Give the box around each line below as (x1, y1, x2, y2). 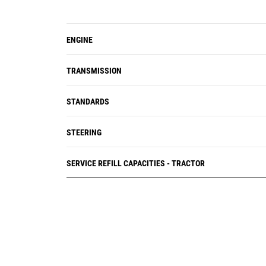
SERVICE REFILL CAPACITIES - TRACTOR (66, 159, 205, 168)
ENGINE (66, 35, 93, 45)
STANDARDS (66, 97, 109, 106)
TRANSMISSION (66, 66, 122, 75)
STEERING (66, 128, 102, 137)
